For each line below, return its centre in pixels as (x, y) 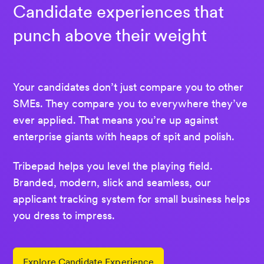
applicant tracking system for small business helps (131, 199)
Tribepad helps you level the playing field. (113, 166)
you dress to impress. (64, 215)
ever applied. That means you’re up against (115, 120)
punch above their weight (110, 36)
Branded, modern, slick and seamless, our (112, 182)
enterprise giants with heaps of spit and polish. (124, 137)
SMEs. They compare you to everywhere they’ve (130, 104)
